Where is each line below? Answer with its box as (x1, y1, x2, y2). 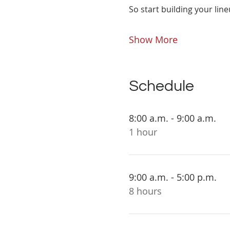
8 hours (128, 185, 162, 197)
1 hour (128, 126, 157, 138)
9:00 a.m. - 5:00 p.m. (128, 171, 217, 183)
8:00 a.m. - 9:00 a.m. (128, 112, 216, 124)
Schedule (128, 78, 194, 94)
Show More (128, 33, 178, 46)
